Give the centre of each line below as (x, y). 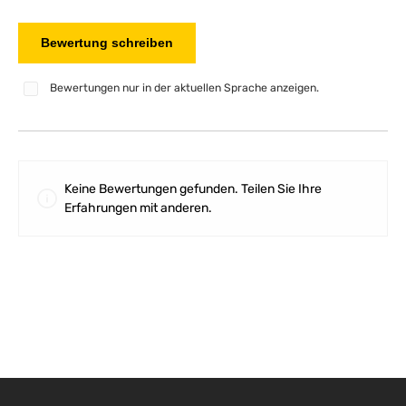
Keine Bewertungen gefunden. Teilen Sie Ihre (193, 189)
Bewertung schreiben (107, 43)
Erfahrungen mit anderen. (138, 208)
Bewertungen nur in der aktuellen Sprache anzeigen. (184, 88)
